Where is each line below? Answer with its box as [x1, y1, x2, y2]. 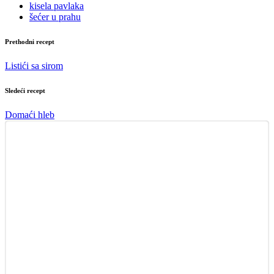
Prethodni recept [5, 37, 54, 45]
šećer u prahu [29, 11, 81, 22]
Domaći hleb [5, 109, 54, 120]
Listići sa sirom [5, 60, 63, 71]
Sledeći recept [5, 86, 45, 94]
